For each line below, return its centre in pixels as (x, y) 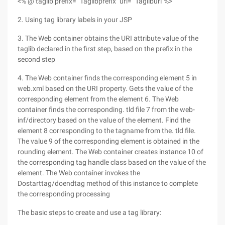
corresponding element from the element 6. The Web (98, 99)
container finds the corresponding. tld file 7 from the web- (106, 109)
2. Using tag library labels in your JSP (75, 20)
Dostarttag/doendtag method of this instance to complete (108, 183)
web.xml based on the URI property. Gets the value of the (105, 88)
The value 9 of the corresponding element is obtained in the (108, 141)
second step (36, 59)
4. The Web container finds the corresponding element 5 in (107, 78)
